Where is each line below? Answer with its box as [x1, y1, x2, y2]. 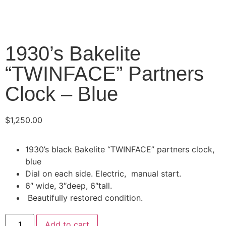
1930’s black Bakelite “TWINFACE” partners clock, [25, 144, 214, 155]
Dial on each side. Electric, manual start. [25, 168, 181, 179]
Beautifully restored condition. [25, 193, 143, 203]
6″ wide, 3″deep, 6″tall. [25, 181, 112, 191]
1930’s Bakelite [5, 42, 141, 65]
